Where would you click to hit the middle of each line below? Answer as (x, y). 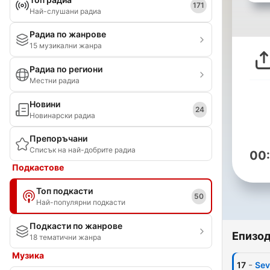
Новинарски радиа (62, 115)
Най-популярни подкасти (81, 202)
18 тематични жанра (65, 237)
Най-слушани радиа (65, 11)
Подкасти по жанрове (76, 226)
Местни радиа (55, 80)
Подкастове (38, 167)
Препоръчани (58, 138)
